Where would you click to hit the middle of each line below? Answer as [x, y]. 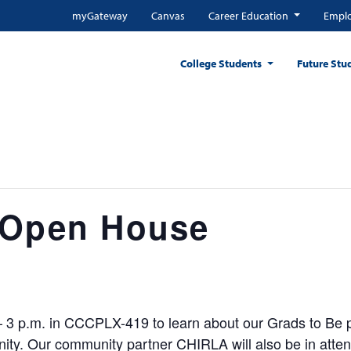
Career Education [250, 16]
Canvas [168, 16]
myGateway [100, 16]
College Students [223, 64]
